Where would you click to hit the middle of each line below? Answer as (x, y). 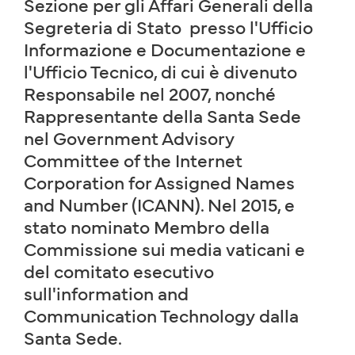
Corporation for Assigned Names (159, 181)
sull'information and (106, 292)
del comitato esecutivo (119, 270)
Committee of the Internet (133, 159)
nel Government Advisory (129, 137)
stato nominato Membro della (147, 226)
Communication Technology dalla (161, 315)
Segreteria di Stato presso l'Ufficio (168, 26)
